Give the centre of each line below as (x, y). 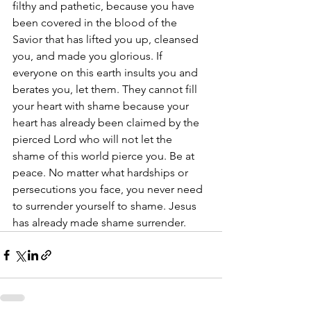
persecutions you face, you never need (109, 189)
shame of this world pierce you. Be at (105, 156)
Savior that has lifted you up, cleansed (107, 39)
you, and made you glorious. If (89, 56)
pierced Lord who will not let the (94, 139)
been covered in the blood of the (96, 23)
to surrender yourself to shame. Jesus (106, 206)
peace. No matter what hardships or (102, 173)
